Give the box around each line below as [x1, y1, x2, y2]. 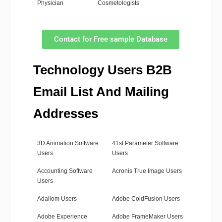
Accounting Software [37, 167, 93, 175]
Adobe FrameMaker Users [111, 213, 183, 221]
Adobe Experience [37, 213, 87, 221]
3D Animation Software [37, 140, 99, 147]
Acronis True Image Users [111, 167, 182, 175]
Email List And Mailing [33, 84, 169, 100]
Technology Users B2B [33, 62, 172, 78]
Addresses [33, 106, 98, 121]
